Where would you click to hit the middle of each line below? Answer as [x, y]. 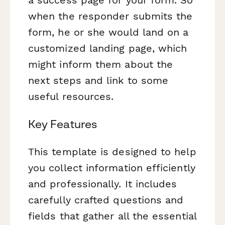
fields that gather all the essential [112, 216]
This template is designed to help [112, 152]
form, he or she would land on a [108, 32]
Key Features [63, 124]
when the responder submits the [110, 16]
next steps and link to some [98, 80]
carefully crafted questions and [106, 200]
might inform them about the [101, 64]
